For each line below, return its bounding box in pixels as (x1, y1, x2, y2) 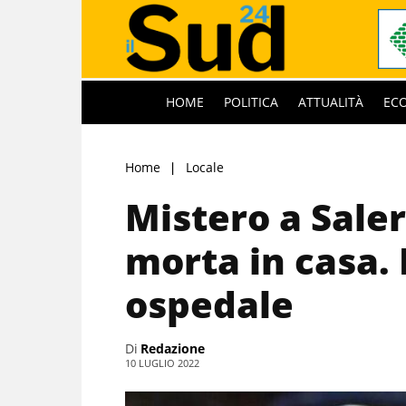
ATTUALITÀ (298, 92, 363, 111)
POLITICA (224, 92, 278, 111)
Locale (186, 158, 224, 176)
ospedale (125, 278, 294, 329)
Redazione (140, 339, 205, 357)
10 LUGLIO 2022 (125, 355, 199, 370)
